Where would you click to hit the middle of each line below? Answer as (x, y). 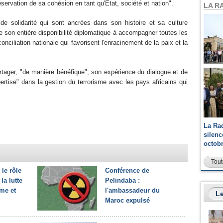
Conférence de (127, 170)
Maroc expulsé (127, 200)
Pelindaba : (122, 180)
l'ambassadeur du (132, 190)
